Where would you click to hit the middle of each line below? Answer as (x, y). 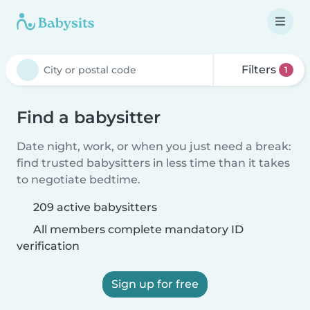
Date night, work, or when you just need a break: (154, 146)
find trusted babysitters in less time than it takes (153, 163)
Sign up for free (155, 284)
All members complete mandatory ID (137, 229)
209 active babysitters (95, 207)
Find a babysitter (89, 117)
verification (48, 246)
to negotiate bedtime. (79, 180)
